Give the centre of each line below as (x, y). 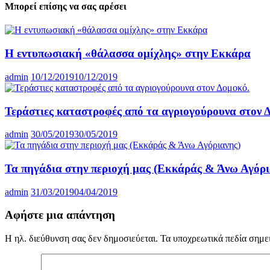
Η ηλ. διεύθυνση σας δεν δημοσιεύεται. (81, 239)
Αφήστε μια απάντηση (60, 215)
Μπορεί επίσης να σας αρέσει (66, 7)
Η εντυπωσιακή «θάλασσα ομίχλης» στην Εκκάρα (128, 54)
